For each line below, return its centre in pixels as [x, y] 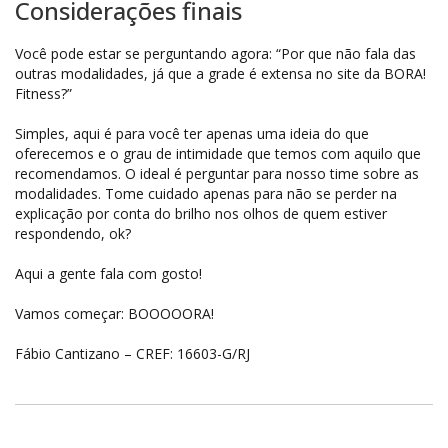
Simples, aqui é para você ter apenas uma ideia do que [192, 133]
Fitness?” [43, 93]
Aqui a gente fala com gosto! [108, 273]
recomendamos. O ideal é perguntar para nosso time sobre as [217, 173]
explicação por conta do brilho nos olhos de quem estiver [201, 213]
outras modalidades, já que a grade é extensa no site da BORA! [220, 73]
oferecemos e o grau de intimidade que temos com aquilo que [218, 153]
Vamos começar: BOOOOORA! [114, 313]
